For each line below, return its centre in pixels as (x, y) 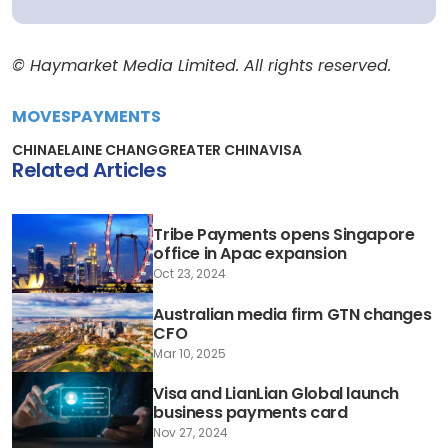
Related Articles (89, 169)
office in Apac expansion (250, 254)
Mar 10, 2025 (190, 353)
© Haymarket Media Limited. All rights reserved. (201, 65)
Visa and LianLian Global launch (276, 394)
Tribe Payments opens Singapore (284, 235)
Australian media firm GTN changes (292, 314)
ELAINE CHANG (107, 149)
